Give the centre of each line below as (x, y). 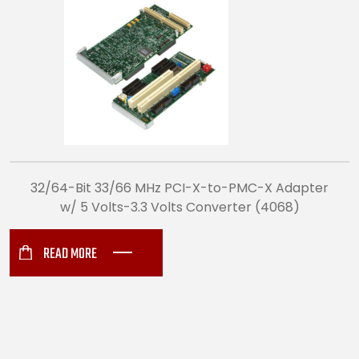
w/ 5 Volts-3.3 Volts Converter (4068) (179, 207)
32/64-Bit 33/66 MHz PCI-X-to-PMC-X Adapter (179, 188)
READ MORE (70, 254)
